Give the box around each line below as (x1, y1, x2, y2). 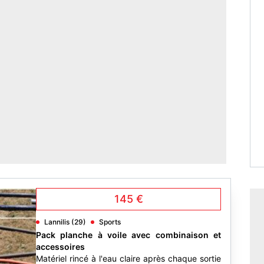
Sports (99, 217, 121, 226)
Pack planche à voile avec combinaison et (36, 230, 221, 240)
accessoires (36, 242, 85, 252)
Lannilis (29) (44, 217, 86, 226)
